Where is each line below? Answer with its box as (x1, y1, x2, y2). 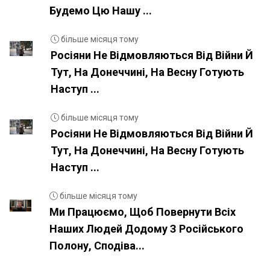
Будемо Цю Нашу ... (49, 4, 152, 17)
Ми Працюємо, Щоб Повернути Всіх (49, 206, 236, 218)
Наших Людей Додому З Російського (49, 222, 243, 235)
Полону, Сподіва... (49, 239, 145, 252)
